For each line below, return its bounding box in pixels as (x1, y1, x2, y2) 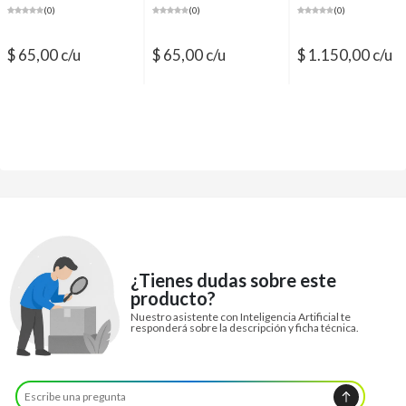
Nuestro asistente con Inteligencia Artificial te (130, 309, 352, 324)
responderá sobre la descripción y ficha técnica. (130, 320, 360, 334)
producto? (130, 286, 217, 309)
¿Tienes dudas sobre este (130, 268, 337, 291)
